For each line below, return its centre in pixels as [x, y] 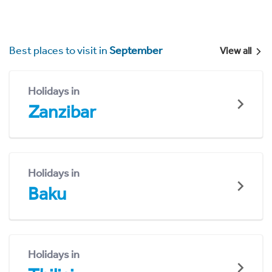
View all [235, 51]
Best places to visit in [59, 51]
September [136, 51]
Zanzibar [62, 112]
